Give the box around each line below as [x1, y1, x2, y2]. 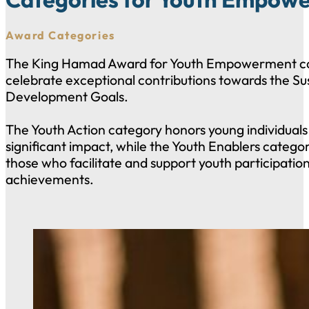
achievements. [6, 170, 97, 188]
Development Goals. [6, 87, 128, 105]
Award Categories [6, 28, 115, 43]
